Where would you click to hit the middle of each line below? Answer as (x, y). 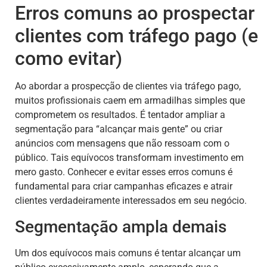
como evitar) (69, 59)
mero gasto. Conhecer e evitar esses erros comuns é (124, 172)
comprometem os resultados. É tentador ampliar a (120, 115)
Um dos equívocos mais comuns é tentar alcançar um (128, 253)
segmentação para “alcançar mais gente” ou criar (119, 129)
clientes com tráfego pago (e (136, 36)
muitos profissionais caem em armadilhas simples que (130, 101)
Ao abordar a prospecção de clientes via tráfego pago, (128, 86)
